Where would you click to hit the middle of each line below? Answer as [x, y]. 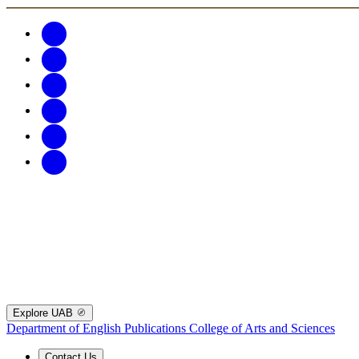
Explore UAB [44, 313]
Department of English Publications [98, 328]
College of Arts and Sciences [262, 328]
